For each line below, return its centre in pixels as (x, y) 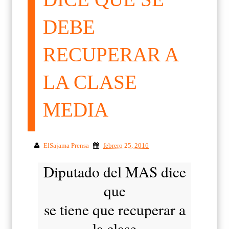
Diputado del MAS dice (114, 171)
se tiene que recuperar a (114, 209)
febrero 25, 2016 (126, 145)
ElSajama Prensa (66, 145)
